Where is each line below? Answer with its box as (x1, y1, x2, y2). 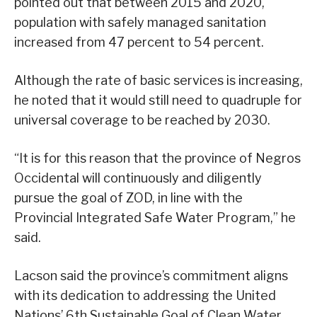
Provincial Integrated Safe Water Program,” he (14, 210, 296, 226)
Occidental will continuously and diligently (14, 171, 262, 186)
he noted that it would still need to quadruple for (14, 93, 302, 108)
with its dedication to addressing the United (14, 288, 276, 304)
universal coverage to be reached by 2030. (14, 113, 270, 128)
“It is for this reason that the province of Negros (14, 151, 301, 166)
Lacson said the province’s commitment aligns (14, 268, 288, 284)
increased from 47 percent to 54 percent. (14, 35, 264, 50)
